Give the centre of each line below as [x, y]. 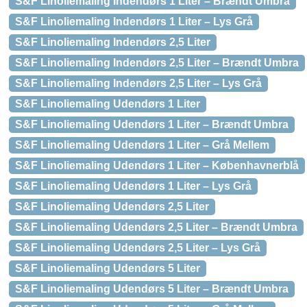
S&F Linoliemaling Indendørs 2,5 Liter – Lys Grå [138, 83]
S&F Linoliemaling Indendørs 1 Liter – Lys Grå [134, 22]
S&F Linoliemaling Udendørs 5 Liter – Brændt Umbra [152, 289]
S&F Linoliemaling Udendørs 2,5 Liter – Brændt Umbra [156, 227]
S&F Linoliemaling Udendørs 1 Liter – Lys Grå [133, 186]
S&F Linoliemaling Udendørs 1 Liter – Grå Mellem [142, 145]
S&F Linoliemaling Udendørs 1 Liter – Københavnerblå [157, 165]
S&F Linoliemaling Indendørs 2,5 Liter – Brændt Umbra [157, 63]
